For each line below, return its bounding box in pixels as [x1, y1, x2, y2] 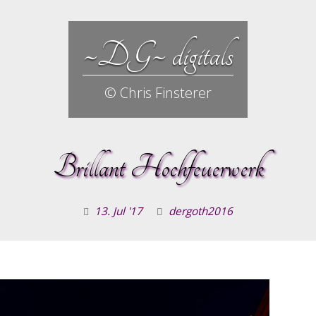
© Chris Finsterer [104, 83, 212, 102]
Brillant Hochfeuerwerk [52, 150, 264, 186]
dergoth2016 [169, 204, 233, 219]
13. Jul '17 [95, 204, 142, 219]
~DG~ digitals [83, 35, 233, 75]
